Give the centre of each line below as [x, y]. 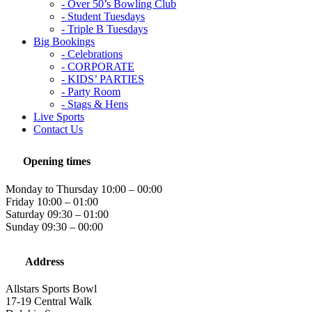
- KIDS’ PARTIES [103, 79]
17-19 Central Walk [49, 302]
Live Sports [59, 117]
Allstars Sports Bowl [51, 289]
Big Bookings [64, 41]
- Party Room [91, 92]
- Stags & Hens [95, 104]
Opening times [57, 162]
